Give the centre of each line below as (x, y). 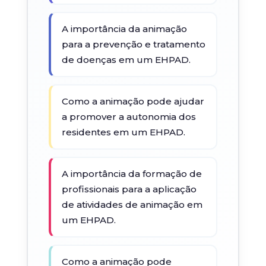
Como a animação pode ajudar (133, 101)
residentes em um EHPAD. (123, 132)
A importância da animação (124, 29)
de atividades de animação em (132, 205)
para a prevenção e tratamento (133, 44)
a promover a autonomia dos (129, 117)
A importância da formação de (132, 174)
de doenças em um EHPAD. (126, 60)
